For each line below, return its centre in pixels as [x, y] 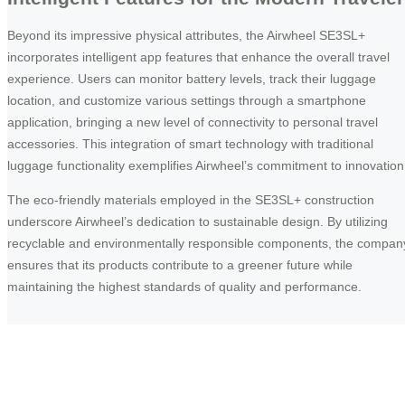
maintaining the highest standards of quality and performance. [184, 287]
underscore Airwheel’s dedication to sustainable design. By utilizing [198, 222]
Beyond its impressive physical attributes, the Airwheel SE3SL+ [186, 36]
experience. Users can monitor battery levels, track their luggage [192, 79]
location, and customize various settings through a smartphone [187, 101]
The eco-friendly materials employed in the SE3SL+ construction [191, 200]
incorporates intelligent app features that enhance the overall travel [198, 57]
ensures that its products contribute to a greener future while [180, 265]
